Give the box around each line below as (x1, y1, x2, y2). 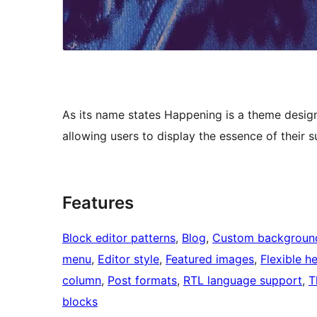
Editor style (98, 252, 159, 267)
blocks (62, 294, 98, 309)
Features (62, 192, 134, 214)
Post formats (108, 273, 177, 288)
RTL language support (183, 273, 302, 288)
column (62, 273, 101, 288)
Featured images (166, 252, 254, 267)
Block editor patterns (62, 231, 175, 246)
